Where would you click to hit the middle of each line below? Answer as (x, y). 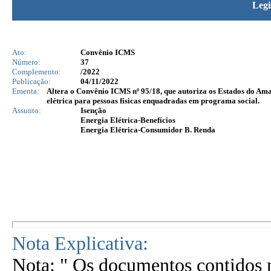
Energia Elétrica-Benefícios (128, 120)
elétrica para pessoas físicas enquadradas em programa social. (153, 101)
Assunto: (27, 110)
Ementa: (26, 91)
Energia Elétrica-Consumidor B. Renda (148, 130)
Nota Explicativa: (80, 243)
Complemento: (37, 72)
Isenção (93, 110)
